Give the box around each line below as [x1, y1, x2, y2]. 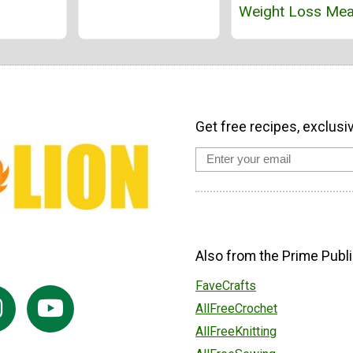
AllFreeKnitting [195, 324, 277, 340]
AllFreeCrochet [195, 301, 277, 317]
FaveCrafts [195, 278, 256, 294]
